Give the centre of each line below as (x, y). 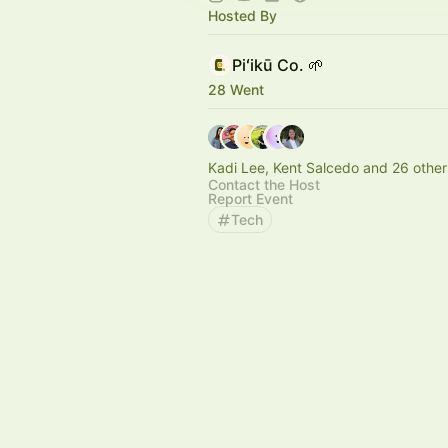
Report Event (250, 198)
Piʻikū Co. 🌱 (278, 65)
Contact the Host (264, 184)
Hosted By (242, 15)
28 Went (236, 89)
